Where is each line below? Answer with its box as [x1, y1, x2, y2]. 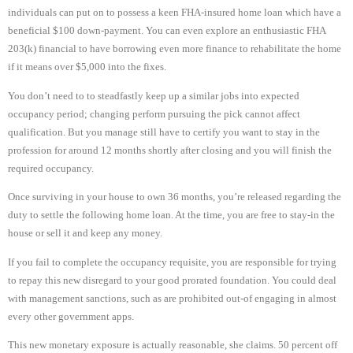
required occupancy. [8, 162, 94, 174]
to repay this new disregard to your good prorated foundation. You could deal [8, 274, 336, 286]
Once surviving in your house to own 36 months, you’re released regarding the [8, 191, 341, 203]
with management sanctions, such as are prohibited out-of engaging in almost [8, 292, 336, 304]
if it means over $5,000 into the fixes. [8, 61, 166, 73]
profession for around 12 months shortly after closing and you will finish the [8, 144, 332, 156]
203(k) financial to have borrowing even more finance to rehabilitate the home [8, 43, 341, 55]
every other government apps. [8, 310, 134, 322]
